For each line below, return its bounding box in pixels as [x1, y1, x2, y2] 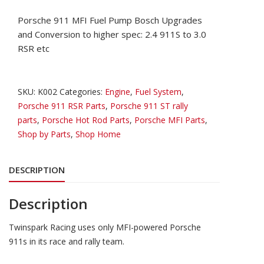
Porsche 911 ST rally [110, 100, 188, 112]
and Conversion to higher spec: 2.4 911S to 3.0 [18, 28, 206, 41]
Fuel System [135, 86, 181, 98]
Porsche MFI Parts [134, 114, 205, 126]
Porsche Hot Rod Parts [42, 114, 130, 126]
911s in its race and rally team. [9, 236, 124, 247]
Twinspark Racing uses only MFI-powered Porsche [9, 222, 201, 233]
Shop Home [75, 128, 121, 140]
